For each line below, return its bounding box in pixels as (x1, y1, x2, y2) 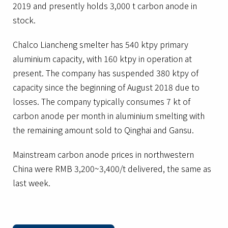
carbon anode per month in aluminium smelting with (13, 109, 205, 122)
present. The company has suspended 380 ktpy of (13, 67, 198, 79)
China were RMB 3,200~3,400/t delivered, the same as (13, 162, 211, 175)
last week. (13, 177, 50, 189)
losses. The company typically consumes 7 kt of (13, 95, 190, 107)
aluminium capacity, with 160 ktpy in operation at (13, 52, 192, 65)
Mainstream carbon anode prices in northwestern (13, 148, 194, 160)
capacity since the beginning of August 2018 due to (13, 81, 199, 93)
